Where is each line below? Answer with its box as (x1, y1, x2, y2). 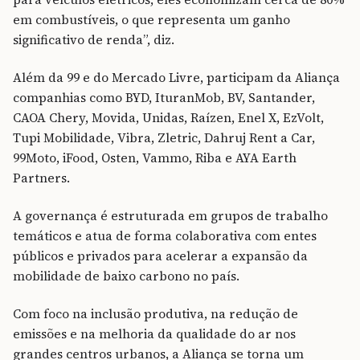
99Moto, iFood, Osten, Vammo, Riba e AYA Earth (13, 149, 297, 166)
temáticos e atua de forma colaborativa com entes (13, 227, 317, 244)
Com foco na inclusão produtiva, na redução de (13, 305, 298, 322)
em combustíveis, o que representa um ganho (13, 10, 290, 28)
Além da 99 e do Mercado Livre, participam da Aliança (13, 68, 340, 86)
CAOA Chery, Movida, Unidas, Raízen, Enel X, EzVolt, (13, 108, 324, 126)
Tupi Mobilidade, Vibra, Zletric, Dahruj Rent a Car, (13, 129, 315, 146)
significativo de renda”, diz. (13, 31, 174, 48)
